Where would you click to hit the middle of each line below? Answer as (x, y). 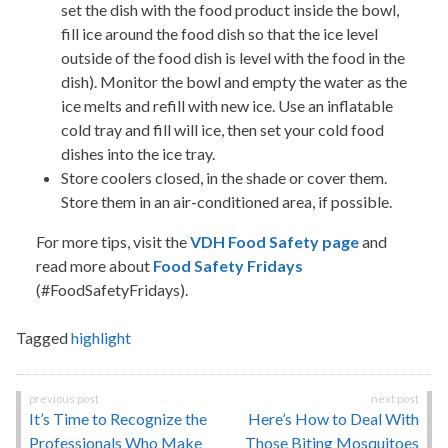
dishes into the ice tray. (138, 154)
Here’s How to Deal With (333, 419)
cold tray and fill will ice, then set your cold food (222, 130)
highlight (101, 338)
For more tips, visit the (113, 242)
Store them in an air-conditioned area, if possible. (226, 202)
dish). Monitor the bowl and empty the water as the (234, 82)
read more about (94, 266)
